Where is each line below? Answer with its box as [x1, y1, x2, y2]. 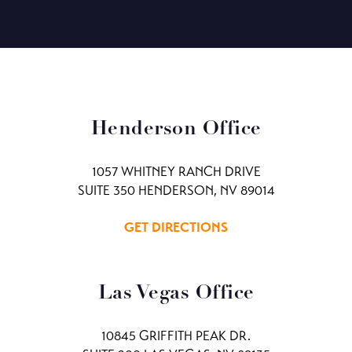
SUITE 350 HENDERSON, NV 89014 [77, 182, 275, 199]
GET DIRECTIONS [124, 219, 228, 236]
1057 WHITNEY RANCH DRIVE [91, 163, 261, 180]
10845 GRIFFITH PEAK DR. [101, 328, 251, 344]
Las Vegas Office [97, 284, 255, 303]
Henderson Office [90, 119, 262, 139]
